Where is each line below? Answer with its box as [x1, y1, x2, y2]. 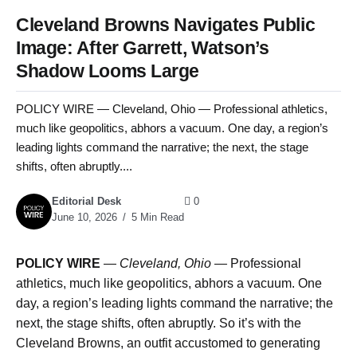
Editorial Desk [52, 195, 121, 208]
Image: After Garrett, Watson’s [16, 37, 269, 58]
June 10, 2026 [52, 211, 117, 224]
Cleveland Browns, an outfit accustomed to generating [16, 336, 320, 351]
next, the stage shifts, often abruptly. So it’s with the [16, 316, 301, 331]
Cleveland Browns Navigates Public [16, 14, 316, 35]
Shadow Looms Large [16, 61, 199, 81]
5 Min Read [128, 211, 184, 224]
